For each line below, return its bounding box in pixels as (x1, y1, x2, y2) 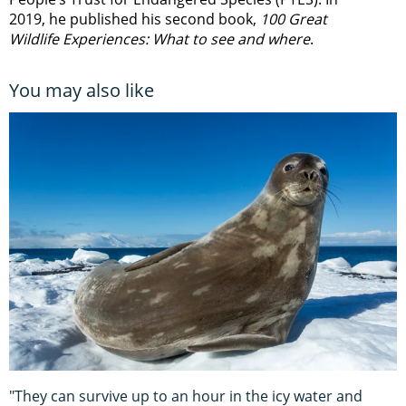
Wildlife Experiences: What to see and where (9, 28, 310, 49)
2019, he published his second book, (9, 8, 260, 29)
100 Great (260, 8, 327, 29)
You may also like (9, 77, 154, 102)
